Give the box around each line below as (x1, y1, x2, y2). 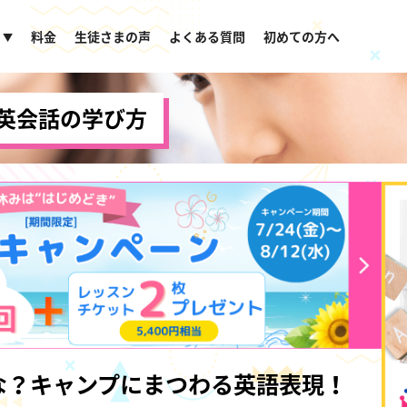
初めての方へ (263, 26, 340, 45)
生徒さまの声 (74, 26, 151, 45)
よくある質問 (169, 26, 245, 45)
